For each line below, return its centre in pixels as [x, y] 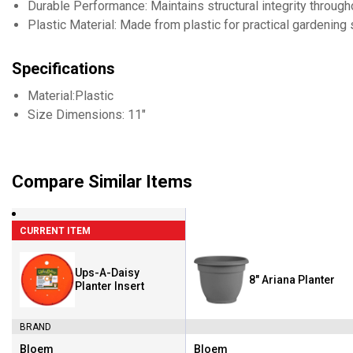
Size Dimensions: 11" [87, 115]
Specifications [63, 69]
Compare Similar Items [102, 182]
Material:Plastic [71, 96]
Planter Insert [110, 286]
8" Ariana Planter [292, 279]
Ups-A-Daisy [107, 273]
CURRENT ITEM [55, 230]
